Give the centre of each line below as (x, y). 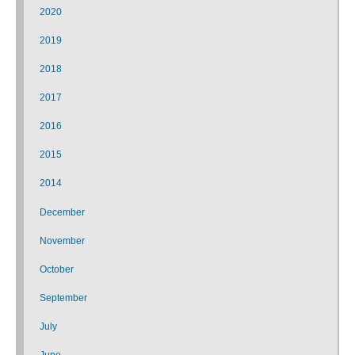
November (62, 240)
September (63, 298)
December (62, 212)
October (57, 269)
